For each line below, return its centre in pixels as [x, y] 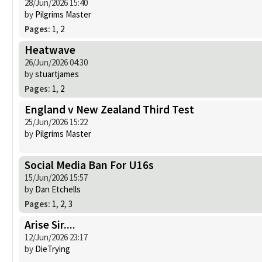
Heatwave [50, 49]
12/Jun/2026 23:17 [56, 237]
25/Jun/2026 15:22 [56, 122]
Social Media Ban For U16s [89, 165]
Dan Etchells [58, 189]
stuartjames [57, 74]
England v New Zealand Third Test [109, 109]
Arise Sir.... [50, 224]
